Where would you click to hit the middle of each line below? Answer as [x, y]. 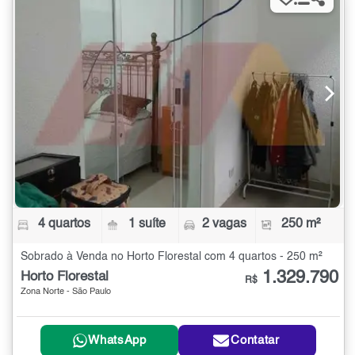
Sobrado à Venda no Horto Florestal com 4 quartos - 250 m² [172, 256]
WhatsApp [117, 341]
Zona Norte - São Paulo [66, 292]
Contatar [255, 341]
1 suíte [147, 224]
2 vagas [224, 224]
